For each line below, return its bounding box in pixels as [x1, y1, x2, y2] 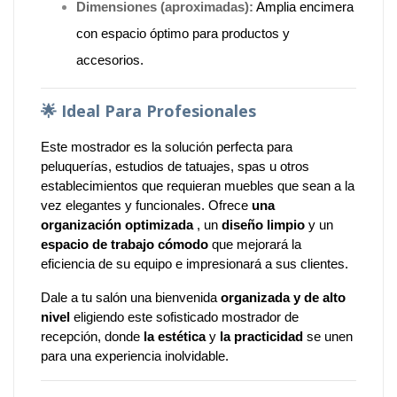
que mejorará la [208, 236, 301, 252]
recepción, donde [41, 328, 144, 344]
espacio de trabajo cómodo [41, 236, 208, 252]
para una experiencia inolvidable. [41, 347, 229, 363]
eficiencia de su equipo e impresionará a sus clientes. [41, 255, 348, 271]
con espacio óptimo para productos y [76, 25, 290, 41]
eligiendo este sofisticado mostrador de [70, 308, 299, 324]
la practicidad [220, 328, 303, 344]
